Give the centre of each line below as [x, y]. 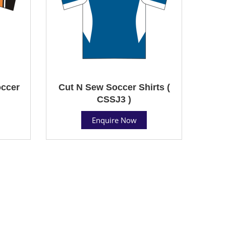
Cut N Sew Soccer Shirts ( [114, 87]
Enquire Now [114, 120]
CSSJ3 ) [114, 99]
